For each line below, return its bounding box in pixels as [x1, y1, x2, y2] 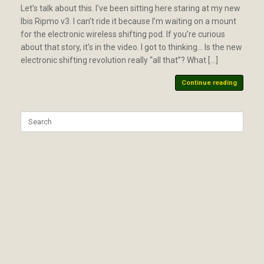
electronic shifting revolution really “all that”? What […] [21, 55, 218, 65]
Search [20, 111, 44, 121]
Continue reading [181, 78, 237, 87]
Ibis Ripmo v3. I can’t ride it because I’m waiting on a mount [21, 16, 236, 26]
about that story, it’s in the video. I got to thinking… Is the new [21, 42, 242, 52]
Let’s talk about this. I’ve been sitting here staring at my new [21, 3, 240, 13]
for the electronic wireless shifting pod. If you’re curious [21, 29, 225, 39]
